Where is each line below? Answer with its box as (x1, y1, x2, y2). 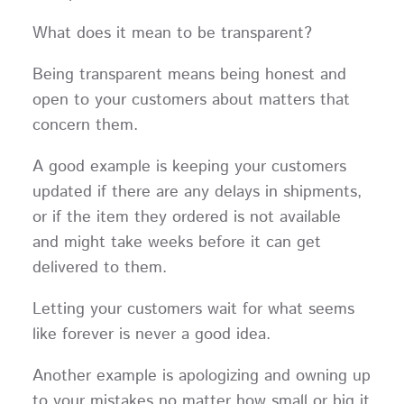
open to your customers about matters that (32, 88, 350, 113)
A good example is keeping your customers (32, 155, 346, 179)
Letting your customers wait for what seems (32, 298, 354, 322)
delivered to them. (32, 256, 178, 280)
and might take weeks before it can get (32, 231, 321, 255)
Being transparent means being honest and (32, 63, 346, 87)
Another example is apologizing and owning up (32, 364, 371, 389)
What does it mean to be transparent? (32, 22, 312, 46)
